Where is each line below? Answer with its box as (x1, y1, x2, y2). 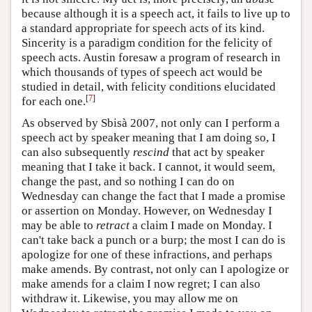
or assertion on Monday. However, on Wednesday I (22, 203, 272, 217)
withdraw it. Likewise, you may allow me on (22, 291, 238, 305)
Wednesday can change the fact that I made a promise (22, 189, 286, 203)
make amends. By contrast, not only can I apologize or (22, 262, 289, 276)
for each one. (22, 94, 86, 108)
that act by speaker (169, 145, 265, 159)
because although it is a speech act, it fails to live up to (22, 6, 290, 20)
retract (96, 218, 130, 232)
